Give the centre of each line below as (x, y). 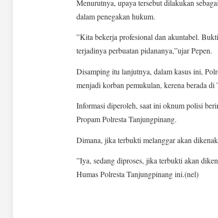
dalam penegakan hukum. (116, 17)
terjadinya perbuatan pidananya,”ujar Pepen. (144, 51)
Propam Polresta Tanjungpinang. (126, 119)
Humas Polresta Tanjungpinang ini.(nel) (137, 174)
